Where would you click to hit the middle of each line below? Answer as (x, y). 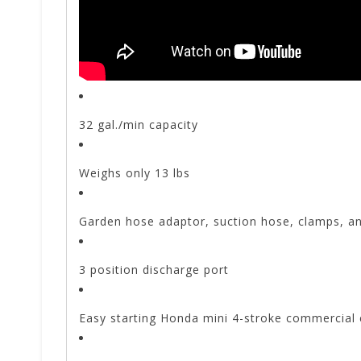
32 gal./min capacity (139, 125)
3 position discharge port (154, 270)
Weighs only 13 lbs (135, 173)
